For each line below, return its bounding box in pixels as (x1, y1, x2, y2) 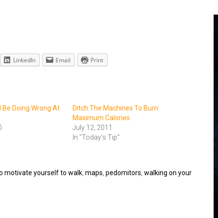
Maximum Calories (73, 114, 130, 122)
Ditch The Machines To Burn (73, 104, 158, 112)
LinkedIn (13, 56, 36, 64)
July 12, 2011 (73, 124, 112, 131)
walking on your (144, 169, 192, 177)
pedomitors (106, 169, 141, 177)
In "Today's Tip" (73, 133, 120, 141)
